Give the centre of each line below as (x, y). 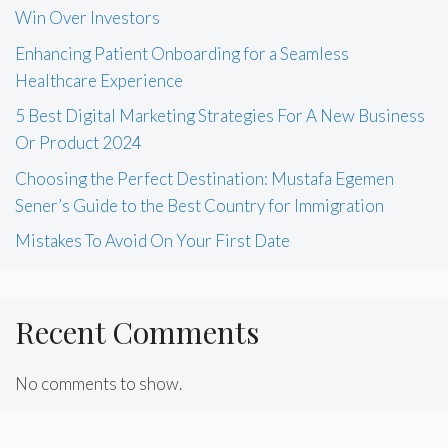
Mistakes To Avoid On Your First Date (152, 240)
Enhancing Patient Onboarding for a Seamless (182, 53)
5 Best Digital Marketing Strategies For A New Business (220, 115)
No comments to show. (98, 383)
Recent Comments (137, 332)
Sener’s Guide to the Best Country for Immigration (199, 205)
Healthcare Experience (99, 80)
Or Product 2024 (78, 142)
